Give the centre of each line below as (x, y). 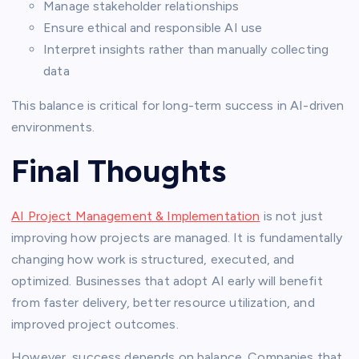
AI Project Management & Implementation (136, 216)
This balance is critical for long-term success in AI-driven (178, 105)
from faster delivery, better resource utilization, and (163, 302)
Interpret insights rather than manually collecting (186, 49)
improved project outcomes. (95, 324)
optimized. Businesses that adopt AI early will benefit (167, 280)
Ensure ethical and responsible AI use (153, 27)
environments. (53, 127)
